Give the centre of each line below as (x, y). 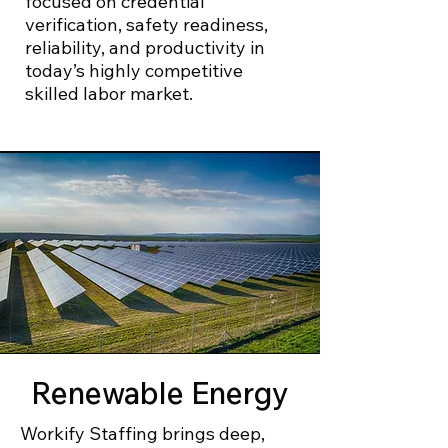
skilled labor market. (109, 93)
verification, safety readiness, (146, 24)
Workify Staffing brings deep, (142, 433)
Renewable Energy (160, 393)
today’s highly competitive (134, 70)
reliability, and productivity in (145, 47)
